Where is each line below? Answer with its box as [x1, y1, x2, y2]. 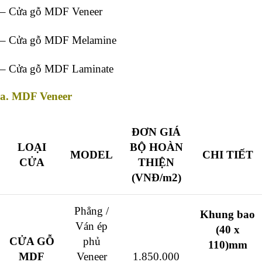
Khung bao [200, 208, 255, 221]
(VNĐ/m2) [131, 171, 181, 184]
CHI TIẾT [202, 149, 253, 161]
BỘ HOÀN [129, 141, 183, 154]
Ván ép [75, 220, 108, 233]
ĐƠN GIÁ [132, 126, 181, 139]
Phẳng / [74, 205, 109, 218]
